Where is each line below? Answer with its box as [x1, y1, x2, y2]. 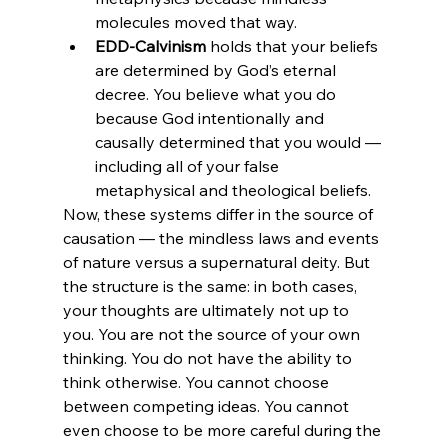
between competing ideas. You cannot [62, 396, 353, 417]
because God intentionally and [94, 108, 328, 129]
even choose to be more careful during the [62, 420, 385, 441]
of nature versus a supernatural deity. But [62, 252, 374, 273]
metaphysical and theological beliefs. [94, 180, 371, 201]
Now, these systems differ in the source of [62, 204, 377, 225]
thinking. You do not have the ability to [62, 348, 356, 369]
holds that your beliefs [205, 36, 382, 57]
